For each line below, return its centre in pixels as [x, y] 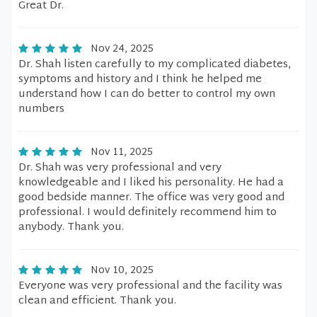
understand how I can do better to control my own [147, 94]
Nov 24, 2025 [122, 49]
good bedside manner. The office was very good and [151, 198]
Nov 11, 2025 [122, 152]
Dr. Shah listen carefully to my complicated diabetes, [155, 65]
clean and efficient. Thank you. [97, 301]
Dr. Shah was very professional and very [120, 168]
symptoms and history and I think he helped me [140, 80]
